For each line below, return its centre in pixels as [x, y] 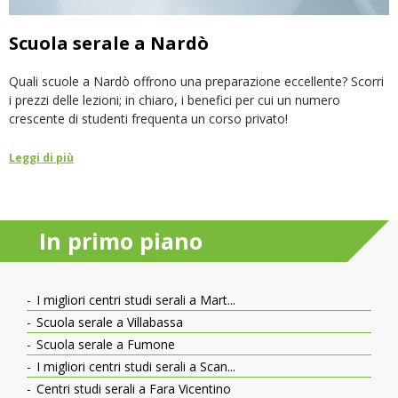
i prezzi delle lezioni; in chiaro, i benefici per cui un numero [175, 100]
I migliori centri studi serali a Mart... [134, 300]
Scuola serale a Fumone [104, 345]
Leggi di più [41, 158]
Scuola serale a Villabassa [108, 322]
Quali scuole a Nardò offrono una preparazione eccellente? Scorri [196, 82]
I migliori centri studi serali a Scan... [134, 367]
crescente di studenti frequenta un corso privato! [148, 119]
